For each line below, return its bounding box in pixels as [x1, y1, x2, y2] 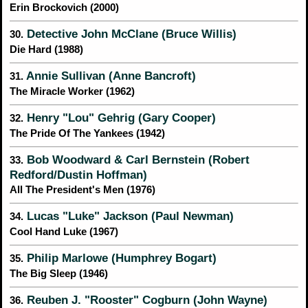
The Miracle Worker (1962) [10, 86, 135, 98]
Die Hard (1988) [10, 44, 83, 56]
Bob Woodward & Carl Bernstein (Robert [23, 153, 250, 166]
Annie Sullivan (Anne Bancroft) [23, 69, 196, 82]
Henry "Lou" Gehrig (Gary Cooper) [23, 111, 216, 124]
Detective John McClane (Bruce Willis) [23, 27, 236, 41]
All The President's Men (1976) [10, 184, 155, 196]
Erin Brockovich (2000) [10, 2, 119, 14]
